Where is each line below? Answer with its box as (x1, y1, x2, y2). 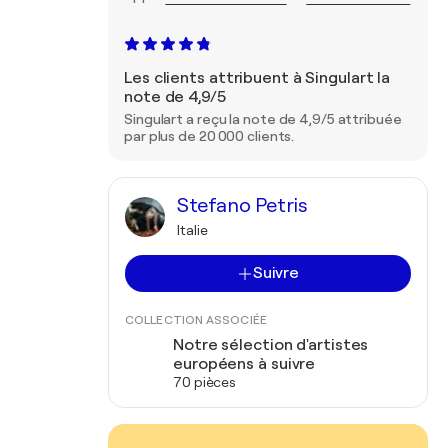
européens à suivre (173, 355, 316, 373)
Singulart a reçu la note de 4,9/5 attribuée (124, 111, 402, 127)
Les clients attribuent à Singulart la (124, 69, 391, 87)
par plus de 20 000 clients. (124, 128, 295, 144)
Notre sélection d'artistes (173, 336, 369, 354)
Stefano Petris (177, 194, 308, 217)
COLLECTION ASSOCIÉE (125, 313, 267, 327)
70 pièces (173, 374, 237, 390)
